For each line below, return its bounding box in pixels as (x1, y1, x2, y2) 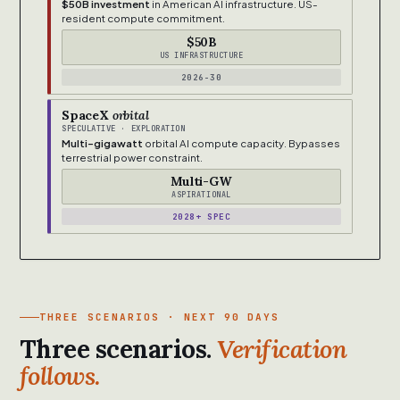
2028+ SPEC (171, 211, 231, 223)
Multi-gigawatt (62, 137, 143, 151)
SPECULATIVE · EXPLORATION (62, 123, 186, 135)
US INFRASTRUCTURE (159, 50, 244, 62)
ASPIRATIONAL (171, 189, 231, 201)
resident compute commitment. (62, 12, 225, 26)
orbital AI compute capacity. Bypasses (143, 137, 340, 151)
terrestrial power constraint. (62, 151, 203, 165)
